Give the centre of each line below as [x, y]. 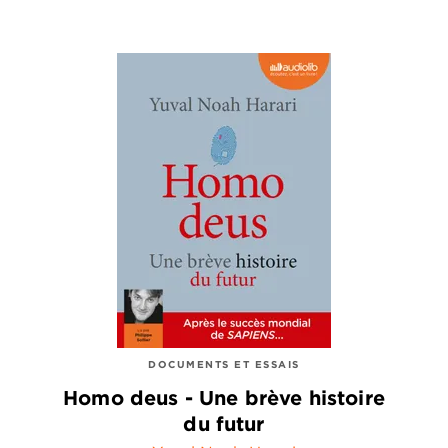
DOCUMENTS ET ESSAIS [224, 364]
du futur [224, 423]
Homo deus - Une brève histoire [224, 397]
